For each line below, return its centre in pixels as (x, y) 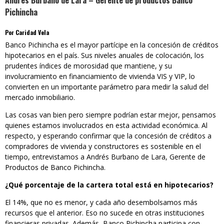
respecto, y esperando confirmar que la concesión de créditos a (108, 136)
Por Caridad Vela (27, 32)
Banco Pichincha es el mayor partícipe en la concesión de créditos (112, 45)
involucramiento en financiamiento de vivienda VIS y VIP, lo (100, 76)
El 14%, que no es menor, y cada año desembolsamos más (101, 202)
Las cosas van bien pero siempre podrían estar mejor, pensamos (110, 115)
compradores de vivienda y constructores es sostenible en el (103, 146)
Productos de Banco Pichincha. (55, 167)
